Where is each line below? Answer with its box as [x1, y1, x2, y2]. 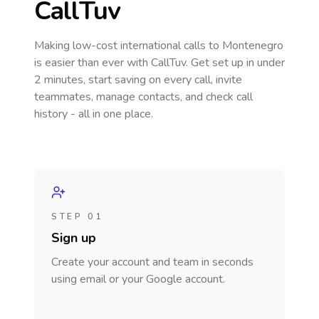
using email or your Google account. [51, 271, 225, 287]
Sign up [51, 229, 96, 246]
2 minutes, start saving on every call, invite [34, 72, 242, 88]
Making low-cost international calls [34, 38, 209, 53]
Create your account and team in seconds [51, 254, 253, 270]
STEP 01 [51, 211, 103, 222]
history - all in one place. [34, 106, 153, 122]
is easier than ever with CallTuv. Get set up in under [34, 55, 285, 70]
